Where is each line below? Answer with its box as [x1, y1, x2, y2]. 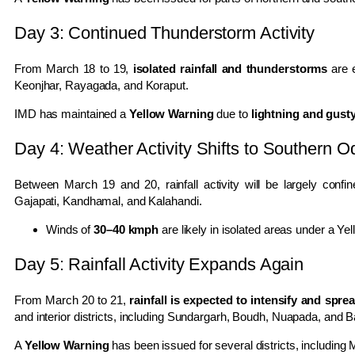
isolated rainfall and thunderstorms [132, 61, 328, 75]
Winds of [46, 222, 94, 236]
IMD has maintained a [14, 106, 129, 120]
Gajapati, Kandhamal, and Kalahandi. [14, 193, 202, 208]
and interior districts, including [14, 309, 167, 323]
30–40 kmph [94, 222, 159, 236]
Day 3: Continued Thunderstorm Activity [14, 22, 315, 43]
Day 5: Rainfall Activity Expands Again [14, 254, 304, 274]
